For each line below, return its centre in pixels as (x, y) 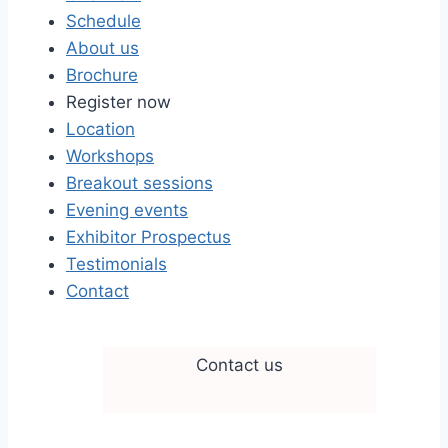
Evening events (127, 210)
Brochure (102, 75)
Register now (118, 102)
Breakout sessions (139, 183)
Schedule (103, 21)
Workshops (110, 156)
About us (102, 48)
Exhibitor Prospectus (148, 237)
